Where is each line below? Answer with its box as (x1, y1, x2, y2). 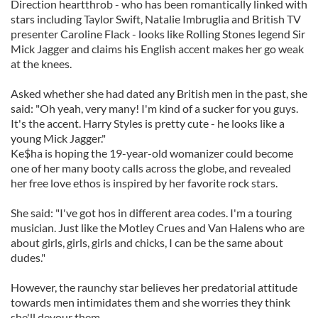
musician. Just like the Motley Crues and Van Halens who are (11, 221, 305, 234)
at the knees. (11, 57, 72, 70)
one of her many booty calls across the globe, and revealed (11, 161, 291, 175)
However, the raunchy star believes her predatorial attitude (11, 280, 297, 294)
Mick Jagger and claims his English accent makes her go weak (11, 42, 304, 55)
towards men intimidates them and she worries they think (11, 295, 290, 309)
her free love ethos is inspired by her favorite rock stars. (11, 176, 278, 190)
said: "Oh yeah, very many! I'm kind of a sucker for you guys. (11, 102, 298, 115)
